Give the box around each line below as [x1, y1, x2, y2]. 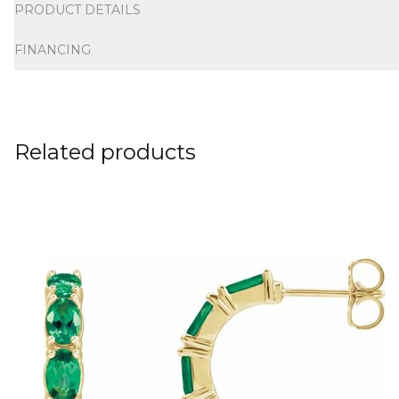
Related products [14, 139, 196, 165]
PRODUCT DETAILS [14, 2, 141, 18]
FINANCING [14, 42, 91, 58]
